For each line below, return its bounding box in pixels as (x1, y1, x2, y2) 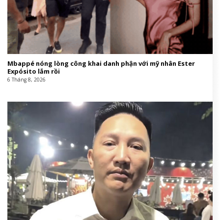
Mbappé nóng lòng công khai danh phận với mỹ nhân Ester (7, 58, 195, 68)
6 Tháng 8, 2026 (7, 76, 46, 83)
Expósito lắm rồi (7, 66, 60, 76)
